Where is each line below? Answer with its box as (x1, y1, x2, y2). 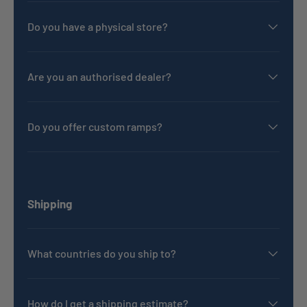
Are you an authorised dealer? (27, 70, 171, 84)
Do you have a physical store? (27, 20, 168, 34)
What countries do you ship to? (27, 247, 176, 260)
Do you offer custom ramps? (27, 120, 162, 134)
